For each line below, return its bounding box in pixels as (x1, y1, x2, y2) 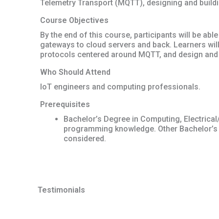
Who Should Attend (40, 67, 110, 77)
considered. (64, 134, 106, 144)
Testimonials (38, 185, 85, 195)
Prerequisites (40, 100, 90, 109)
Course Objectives (40, 16, 109, 25)
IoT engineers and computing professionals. (40, 82, 200, 92)
